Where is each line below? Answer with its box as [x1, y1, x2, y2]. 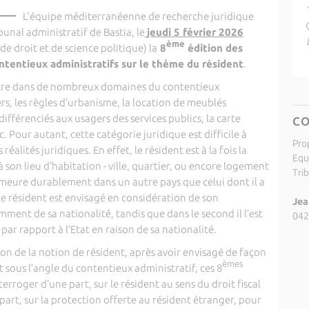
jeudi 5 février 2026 [146, 26, 243, 38]
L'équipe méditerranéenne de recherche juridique [22, 10, 254, 22]
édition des [184, 42, 243, 54]
